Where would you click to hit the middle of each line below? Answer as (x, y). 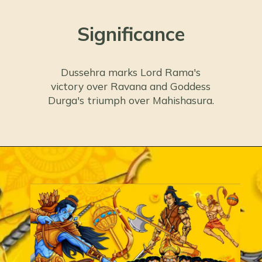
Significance (131, 33)
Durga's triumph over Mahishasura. (131, 100)
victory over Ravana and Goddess (131, 86)
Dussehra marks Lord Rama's (131, 72)
